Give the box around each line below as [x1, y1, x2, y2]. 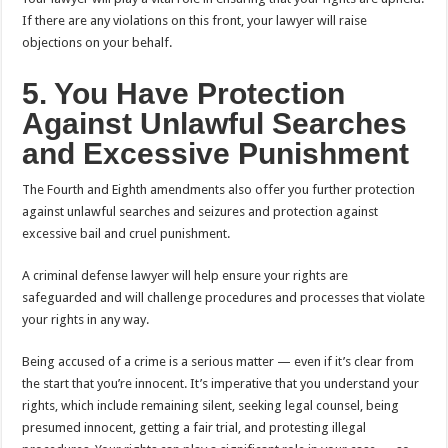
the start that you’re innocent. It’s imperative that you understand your [22, 375, 420, 391]
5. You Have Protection [22, 76, 346, 110]
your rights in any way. [22, 311, 150, 327]
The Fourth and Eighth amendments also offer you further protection [22, 181, 416, 197]
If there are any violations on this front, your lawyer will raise [22, 12, 368, 28]
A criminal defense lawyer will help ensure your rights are [22, 267, 349, 283]
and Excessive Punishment [22, 136, 410, 170]
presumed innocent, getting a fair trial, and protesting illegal [22, 419, 367, 435]
